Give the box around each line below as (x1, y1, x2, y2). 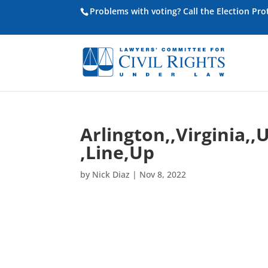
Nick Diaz (92, 169, 130, 180)
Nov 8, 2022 (139, 169, 187, 180)
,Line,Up (80, 140, 155, 165)
